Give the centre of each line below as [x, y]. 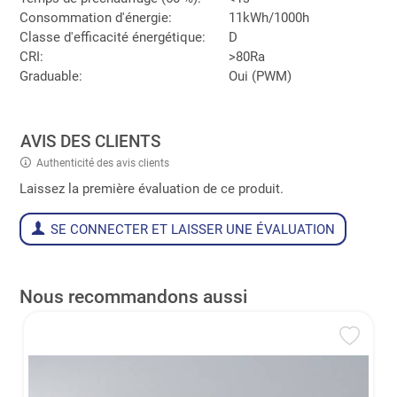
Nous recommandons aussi [133, 297]
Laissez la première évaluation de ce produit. [151, 188]
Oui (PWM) [260, 77]
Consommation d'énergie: [95, 18]
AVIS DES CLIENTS [91, 141]
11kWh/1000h [269, 18]
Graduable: [51, 77]
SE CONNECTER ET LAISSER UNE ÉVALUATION [192, 229]
